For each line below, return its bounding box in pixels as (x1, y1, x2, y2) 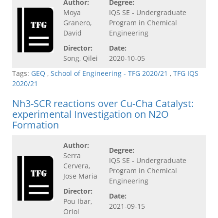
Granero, (63, 18, 91, 28)
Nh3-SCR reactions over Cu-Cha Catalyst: (12, 97, 194, 110)
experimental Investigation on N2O (12, 108, 169, 121)
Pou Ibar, (63, 197, 92, 206)
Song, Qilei (63, 54, 98, 63)
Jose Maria (63, 171, 97, 181)
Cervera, (63, 161, 90, 171)
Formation (12, 118, 59, 132)
